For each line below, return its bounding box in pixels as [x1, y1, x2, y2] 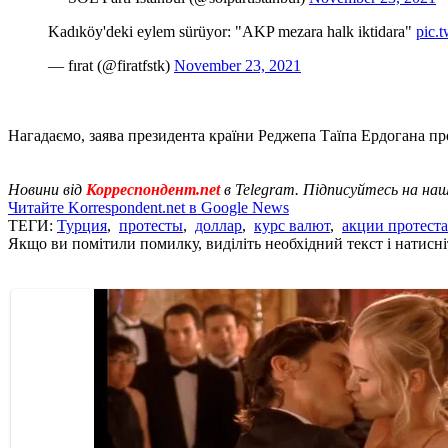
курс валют [254, 216, 330, 234]
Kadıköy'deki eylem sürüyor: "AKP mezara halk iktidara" [48, 22, 416, 40]
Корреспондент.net [86, 180, 220, 198]
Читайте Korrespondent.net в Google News [8, 198, 289, 216]
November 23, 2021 [174, 56, 301, 74]
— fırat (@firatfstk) [48, 56, 174, 74]
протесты [119, 216, 183, 234]
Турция [57, 216, 107, 234]
